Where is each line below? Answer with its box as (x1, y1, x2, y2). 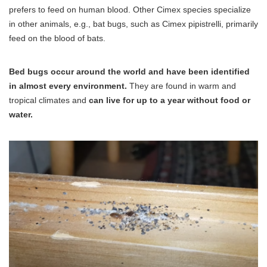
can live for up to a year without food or (89, 95, 250, 105)
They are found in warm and (127, 81, 236, 91)
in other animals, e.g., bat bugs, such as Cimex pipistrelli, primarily (9, 19, 258, 29)
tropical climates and (9, 95, 89, 105)
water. (9, 110, 33, 120)
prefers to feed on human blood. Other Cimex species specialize (9, 5, 251, 15)
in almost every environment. (9, 81, 127, 91)
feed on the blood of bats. (9, 33, 105, 44)
